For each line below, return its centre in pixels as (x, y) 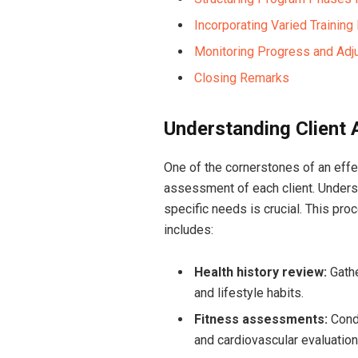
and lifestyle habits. (249, 293)
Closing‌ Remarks (241, 78)
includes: (188, 230)
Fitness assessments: (261, 320)
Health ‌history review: (260, 272)
